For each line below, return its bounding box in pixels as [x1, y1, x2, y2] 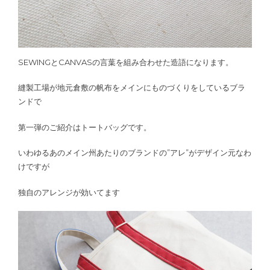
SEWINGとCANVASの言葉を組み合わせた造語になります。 [18, 57, 233, 67]
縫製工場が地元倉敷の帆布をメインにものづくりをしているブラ [18, 83, 245, 93]
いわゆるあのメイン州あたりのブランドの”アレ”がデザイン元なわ [18, 148, 251, 158]
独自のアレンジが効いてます [18, 187, 120, 197]
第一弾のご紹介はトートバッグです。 [18, 122, 151, 132]
